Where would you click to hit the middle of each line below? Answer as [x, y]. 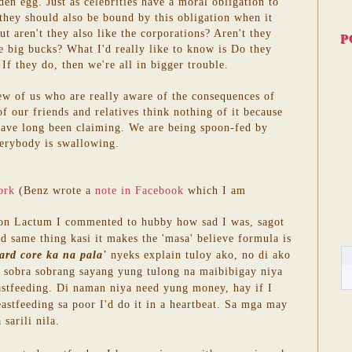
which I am [215, 190]
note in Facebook [139, 190]
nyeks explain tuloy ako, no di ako [199, 254]
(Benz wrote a [55, 190]
